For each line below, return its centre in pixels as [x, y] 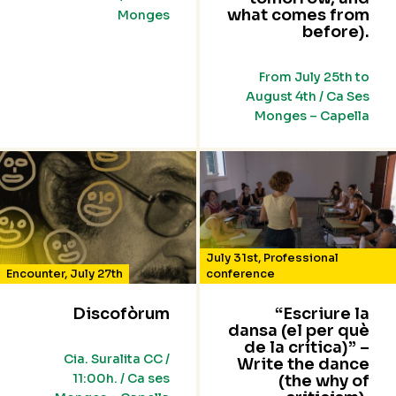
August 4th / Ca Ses [308, 97]
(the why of [324, 381]
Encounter [35, 274]
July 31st [232, 258]
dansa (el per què [299, 331]
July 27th [96, 274]
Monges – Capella [312, 116]
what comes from [298, 15]
